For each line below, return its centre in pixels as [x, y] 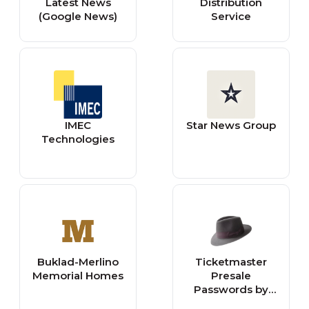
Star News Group [231, 125]
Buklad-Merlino [78, 262]
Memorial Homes [78, 276]
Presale [231, 276]
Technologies [78, 139]
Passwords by [231, 289]
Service [231, 16]
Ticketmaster [231, 262]
